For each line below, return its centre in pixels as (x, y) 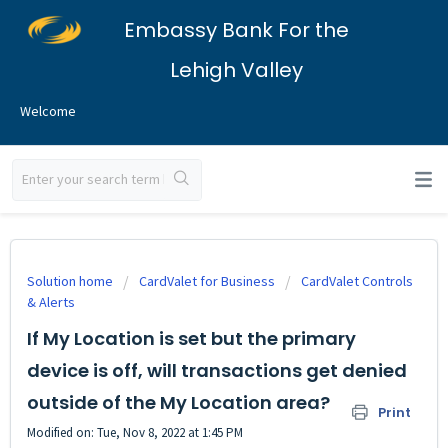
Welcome (48, 111)
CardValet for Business (207, 281)
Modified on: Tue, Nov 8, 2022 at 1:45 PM (135, 432)
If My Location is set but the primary (191, 338)
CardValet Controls (357, 281)
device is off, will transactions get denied (217, 370)
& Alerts (51, 302)
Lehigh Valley (236, 70)
